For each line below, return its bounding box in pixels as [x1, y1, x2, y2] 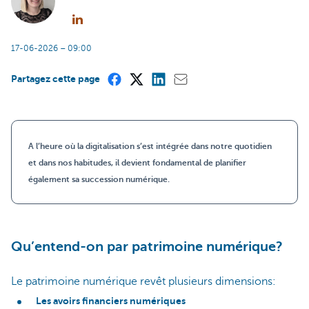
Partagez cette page [11, 72, 100, 84]
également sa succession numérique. [28, 174, 170, 184]
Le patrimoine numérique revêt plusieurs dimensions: [11, 275, 276, 288]
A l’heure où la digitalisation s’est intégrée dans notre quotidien [28, 141, 272, 151]
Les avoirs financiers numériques [36, 295, 186, 307]
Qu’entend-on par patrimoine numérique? [11, 238, 283, 255]
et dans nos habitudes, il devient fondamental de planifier [28, 157, 246, 168]
